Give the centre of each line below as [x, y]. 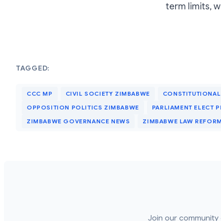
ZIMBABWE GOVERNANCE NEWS [78, 121]
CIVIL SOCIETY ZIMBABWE [108, 94]
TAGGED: [33, 68]
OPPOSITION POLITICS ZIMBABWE [83, 108]
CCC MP [40, 94]
